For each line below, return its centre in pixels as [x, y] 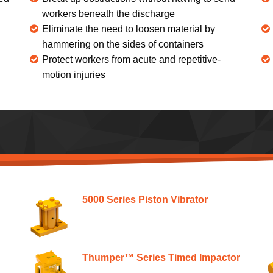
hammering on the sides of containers [123, 44]
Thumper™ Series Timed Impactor [161, 257]
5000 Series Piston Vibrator [145, 199]
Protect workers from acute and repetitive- [131, 59]
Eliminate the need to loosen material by [129, 29]
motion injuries [74, 74]
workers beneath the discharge [108, 13]
